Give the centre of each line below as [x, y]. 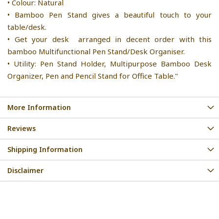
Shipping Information [45, 149]
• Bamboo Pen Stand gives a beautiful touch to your [109, 14]
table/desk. [27, 27]
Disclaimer [25, 170]
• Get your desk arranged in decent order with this [109, 39]
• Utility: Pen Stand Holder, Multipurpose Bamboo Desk [109, 63]
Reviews [22, 128]
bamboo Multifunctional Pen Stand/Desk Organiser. [97, 51]
